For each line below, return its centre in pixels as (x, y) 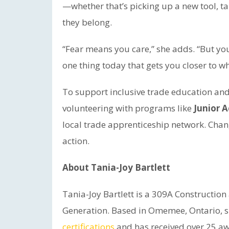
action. (76, 141)
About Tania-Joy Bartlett (116, 167)
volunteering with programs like (128, 108)
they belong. (87, 22)
